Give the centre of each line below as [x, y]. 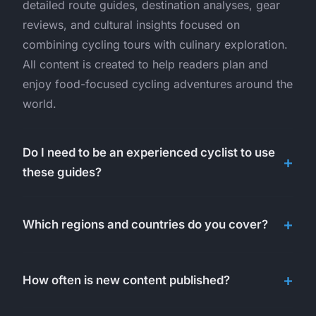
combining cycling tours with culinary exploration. [155, 44]
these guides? [62, 172]
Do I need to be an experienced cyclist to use [149, 152]
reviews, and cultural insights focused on [131, 24]
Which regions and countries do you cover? [145, 224]
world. [39, 103]
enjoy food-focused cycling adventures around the [158, 84]
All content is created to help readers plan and [145, 64]
